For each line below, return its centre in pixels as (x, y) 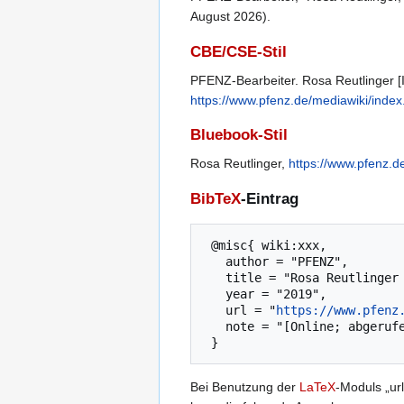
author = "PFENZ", (215, 261)
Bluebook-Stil (239, 135)
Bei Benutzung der (245, 386)
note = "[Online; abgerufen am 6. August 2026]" (215, 326)
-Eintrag (270, 198)
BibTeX (216, 198)
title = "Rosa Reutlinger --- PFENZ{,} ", (215, 277)
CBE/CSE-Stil (239, 51)
